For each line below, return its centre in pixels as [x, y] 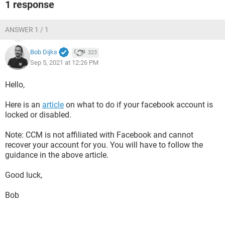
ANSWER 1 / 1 [27, 30]
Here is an [24, 105]
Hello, [15, 85]
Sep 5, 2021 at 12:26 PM [64, 62]
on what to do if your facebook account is [138, 105]
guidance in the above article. [57, 155]
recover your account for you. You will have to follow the [104, 145]
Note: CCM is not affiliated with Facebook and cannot [99, 135]
